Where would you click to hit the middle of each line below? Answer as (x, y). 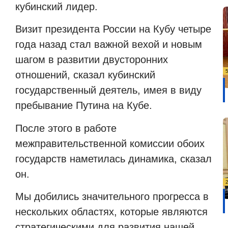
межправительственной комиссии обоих (110, 143)
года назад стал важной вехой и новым (109, 45)
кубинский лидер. (56, 7)
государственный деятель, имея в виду (108, 90)
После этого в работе (66, 128)
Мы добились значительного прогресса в (112, 197)
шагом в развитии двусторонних (92, 60)
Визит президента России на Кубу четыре (113, 29)
